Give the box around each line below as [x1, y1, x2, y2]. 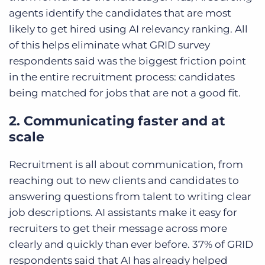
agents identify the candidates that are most [9, 7, 231, 20]
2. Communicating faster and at [9, 113, 225, 130]
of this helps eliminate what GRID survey [9, 39, 210, 51]
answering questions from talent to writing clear [9, 190, 251, 203]
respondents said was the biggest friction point [9, 55, 246, 67]
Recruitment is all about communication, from [9, 159, 243, 171]
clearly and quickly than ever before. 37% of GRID [9, 238, 253, 251]
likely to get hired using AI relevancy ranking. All [9, 23, 248, 35]
